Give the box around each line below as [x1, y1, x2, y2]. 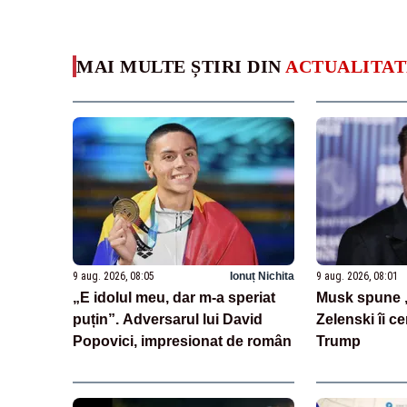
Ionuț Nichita [229, 269, 294, 283]
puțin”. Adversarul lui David [73, 311, 263, 327]
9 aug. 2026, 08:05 [73, 269, 154, 283]
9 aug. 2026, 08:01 [315, 269, 398, 283]
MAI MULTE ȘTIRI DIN [76, 55, 285, 76]
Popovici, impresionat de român [73, 333, 292, 349]
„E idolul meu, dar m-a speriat [73, 289, 275, 305]
